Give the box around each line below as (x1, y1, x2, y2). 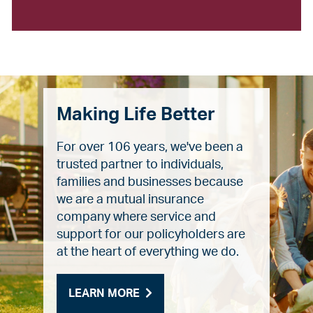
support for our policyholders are (57, 228, 245, 241)
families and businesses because (57, 176, 243, 189)
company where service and (57, 211, 216, 224)
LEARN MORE (68, 288, 140, 299)
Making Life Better (57, 105, 215, 124)
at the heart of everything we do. (57, 246, 239, 259)
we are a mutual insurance (57, 194, 204, 206)
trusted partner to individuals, (57, 159, 224, 171)
